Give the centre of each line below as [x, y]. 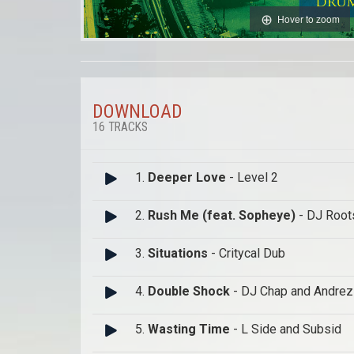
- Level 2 [252, 178]
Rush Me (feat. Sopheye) [222, 216]
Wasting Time [189, 330]
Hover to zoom [308, 18]
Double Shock [189, 292]
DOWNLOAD [137, 112]
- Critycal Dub [247, 254]
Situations [178, 254]
